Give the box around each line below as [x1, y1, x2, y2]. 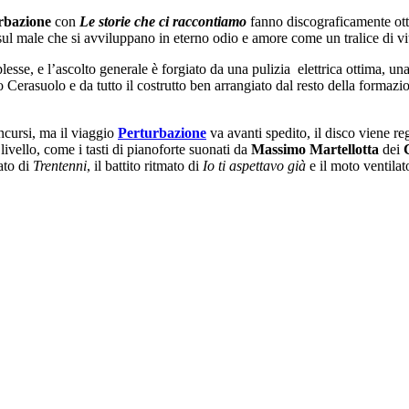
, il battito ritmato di [87, 157, 203, 173]
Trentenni [33, 157, 87, 173]
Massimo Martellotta [251, 141, 379, 157]
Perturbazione [118, 124, 206, 141]
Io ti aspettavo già [203, 157, 306, 173]
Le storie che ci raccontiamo [79, 13, 246, 29]
